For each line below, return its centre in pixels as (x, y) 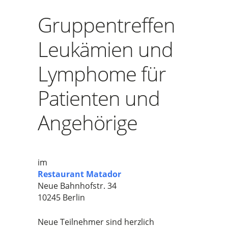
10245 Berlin (61, 197)
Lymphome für (102, 74)
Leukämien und (105, 49)
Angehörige (88, 122)
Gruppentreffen (106, 25)
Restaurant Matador (79, 174)
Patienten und (99, 98)
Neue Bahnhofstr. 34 (77, 186)
